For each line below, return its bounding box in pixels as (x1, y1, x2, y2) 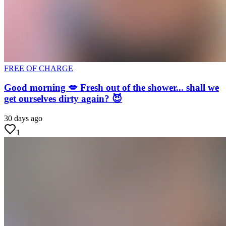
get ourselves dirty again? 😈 (4, 93, 122, 104)
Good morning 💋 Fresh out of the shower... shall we (4, 82, 219, 93)
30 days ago (4, 114, 42, 123)
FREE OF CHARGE (4, 64, 73, 73)
